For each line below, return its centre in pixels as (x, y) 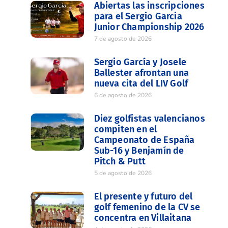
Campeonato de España (144, 140)
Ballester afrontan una (141, 73)
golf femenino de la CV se (147, 207)
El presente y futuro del (143, 197)
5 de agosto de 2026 (123, 173)
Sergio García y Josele (140, 62)
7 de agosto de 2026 (123, 39)
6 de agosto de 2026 (123, 95)
